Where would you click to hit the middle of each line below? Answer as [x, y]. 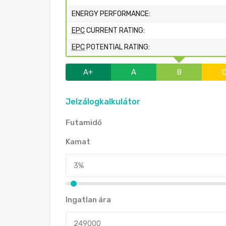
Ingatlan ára [88, 200]
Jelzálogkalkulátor [103, 102]
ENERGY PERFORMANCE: [111, 14]
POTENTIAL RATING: [117, 47]
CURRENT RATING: [115, 31]
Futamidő [84, 123]
